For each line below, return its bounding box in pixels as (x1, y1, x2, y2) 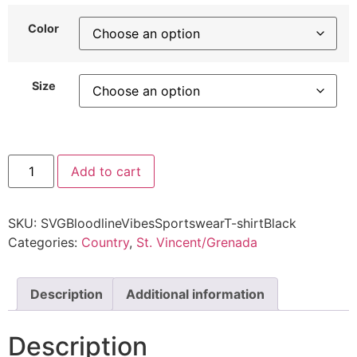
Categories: (8, 233, 81, 250)
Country (81, 233, 129, 250)
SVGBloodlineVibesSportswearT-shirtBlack (41, 214, 296, 231)
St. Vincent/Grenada (136, 233, 257, 250)
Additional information (126, 285, 265, 302)
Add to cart (71, 163, 142, 179)
